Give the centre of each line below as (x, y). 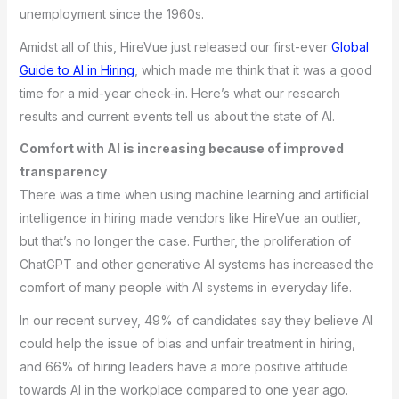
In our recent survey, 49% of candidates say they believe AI (196, 320)
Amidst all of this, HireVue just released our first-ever (175, 46)
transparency (63, 172)
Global (350, 46)
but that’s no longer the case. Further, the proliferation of (185, 241)
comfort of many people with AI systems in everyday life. (185, 288)
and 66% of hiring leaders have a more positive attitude (183, 366)
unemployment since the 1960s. (111, 14)
